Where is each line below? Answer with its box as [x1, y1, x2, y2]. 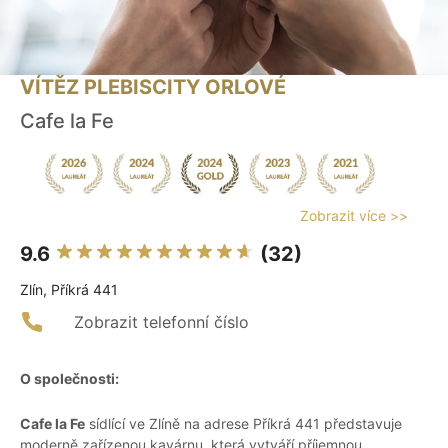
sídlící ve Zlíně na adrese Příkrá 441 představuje [85, 415, 402, 433]
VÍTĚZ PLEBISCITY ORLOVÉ [20, 75, 286, 100]
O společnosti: [20, 370, 119, 388]
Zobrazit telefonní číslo [74, 312, 249, 333]
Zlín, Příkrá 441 [20, 281, 118, 299]
